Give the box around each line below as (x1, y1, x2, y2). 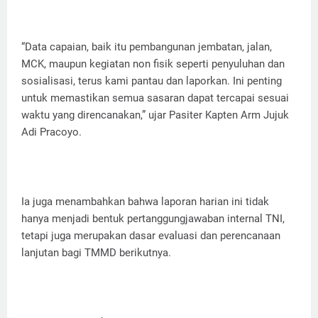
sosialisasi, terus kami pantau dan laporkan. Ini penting (21, 75, 282, 88)
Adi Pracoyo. (21, 126, 82, 139)
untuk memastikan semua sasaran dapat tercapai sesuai (21, 92, 289, 105)
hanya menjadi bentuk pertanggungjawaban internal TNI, (21, 212, 285, 226)
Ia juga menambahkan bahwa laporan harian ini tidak (21, 195, 269, 209)
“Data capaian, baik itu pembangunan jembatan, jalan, (21, 40, 272, 54)
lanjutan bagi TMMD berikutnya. (21, 246, 171, 260)
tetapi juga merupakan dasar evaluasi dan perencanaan (21, 229, 280, 243)
